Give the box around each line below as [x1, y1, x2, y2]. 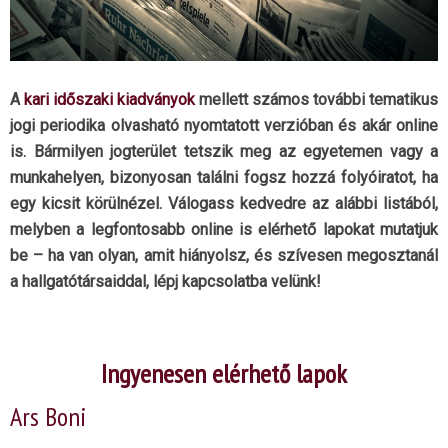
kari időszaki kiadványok [24, 89, 195, 109]
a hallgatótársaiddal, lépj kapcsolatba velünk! [10, 271, 321, 291]
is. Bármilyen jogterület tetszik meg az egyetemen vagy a [10, 141, 438, 161]
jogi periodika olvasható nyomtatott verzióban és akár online [10, 115, 438, 135]
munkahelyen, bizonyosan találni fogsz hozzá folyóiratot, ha [10, 167, 438, 187]
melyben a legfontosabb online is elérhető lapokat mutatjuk [10, 219, 438, 239]
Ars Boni [10, 399, 86, 433]
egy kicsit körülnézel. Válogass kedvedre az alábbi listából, [10, 193, 438, 213]
